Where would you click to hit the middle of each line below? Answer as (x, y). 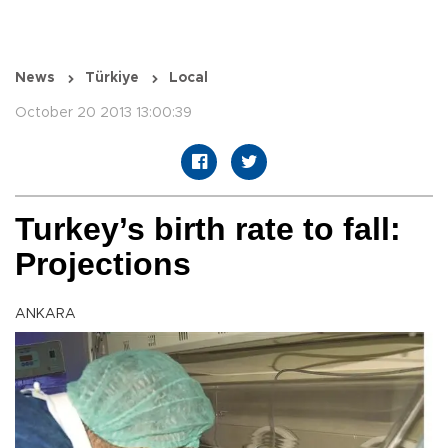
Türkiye (112, 78)
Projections (103, 264)
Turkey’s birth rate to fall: (208, 229)
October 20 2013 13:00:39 (103, 113)
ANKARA (45, 314)
